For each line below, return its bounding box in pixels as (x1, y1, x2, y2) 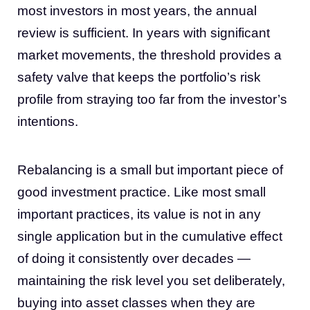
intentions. (17, 113, 78, 129)
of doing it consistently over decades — (17, 250, 250, 266)
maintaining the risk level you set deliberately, (17, 273, 285, 288)
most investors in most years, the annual (17, 3, 257, 18)
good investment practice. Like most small (17, 184, 266, 199)
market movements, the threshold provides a (17, 47, 282, 62)
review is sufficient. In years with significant (17, 25, 270, 40)
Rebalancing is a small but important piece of (17, 162, 283, 177)
